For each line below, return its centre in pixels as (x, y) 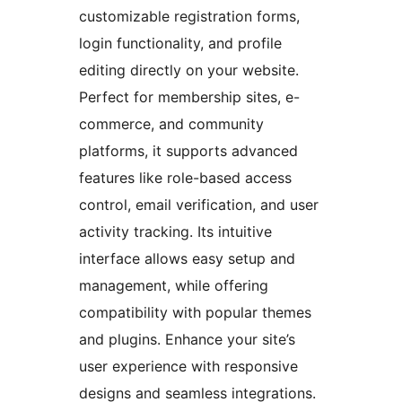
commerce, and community (171, 124)
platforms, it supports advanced (188, 151)
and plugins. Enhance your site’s (187, 340)
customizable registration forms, (189, 17)
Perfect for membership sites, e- (189, 97)
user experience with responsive (188, 367)
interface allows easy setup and (187, 259)
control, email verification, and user (199, 205)
